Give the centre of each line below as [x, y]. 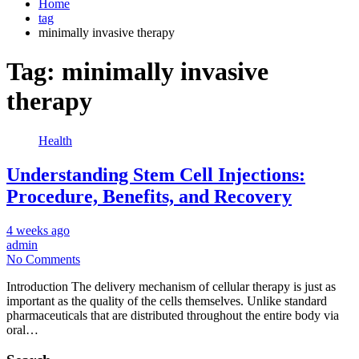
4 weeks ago [38, 230]
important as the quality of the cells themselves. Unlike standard [167, 301]
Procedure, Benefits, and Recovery [149, 196]
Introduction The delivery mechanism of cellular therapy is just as [171, 286]
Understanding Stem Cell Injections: [156, 174]
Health [55, 140]
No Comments [43, 259]
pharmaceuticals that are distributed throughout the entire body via [173, 315]
